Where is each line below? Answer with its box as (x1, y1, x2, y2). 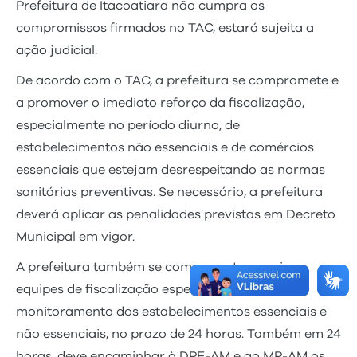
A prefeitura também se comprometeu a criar (16, 260, 296, 273)
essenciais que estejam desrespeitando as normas (16, 163, 325, 176)
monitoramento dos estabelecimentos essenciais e (16, 304, 327, 318)
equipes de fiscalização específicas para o (16, 282, 274, 296)
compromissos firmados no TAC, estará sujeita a (16, 21, 314, 34)
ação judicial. (16, 43, 97, 57)
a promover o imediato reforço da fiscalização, (16, 96, 304, 109)
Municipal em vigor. (16, 229, 135, 243)
